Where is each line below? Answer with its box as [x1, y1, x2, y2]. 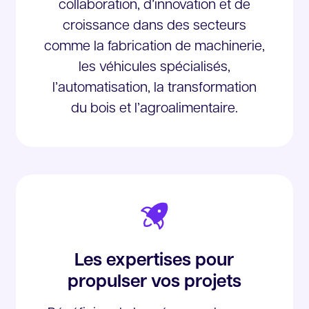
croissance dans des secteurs [62, 19, 246, 33]
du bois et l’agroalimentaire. [70, 102, 238, 116]
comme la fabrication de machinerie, [43, 40, 265, 54]
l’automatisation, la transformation [52, 81, 257, 95]
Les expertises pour [74, 252, 235, 270]
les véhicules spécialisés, [78, 61, 230, 74]
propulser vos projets [67, 273, 241, 292]
